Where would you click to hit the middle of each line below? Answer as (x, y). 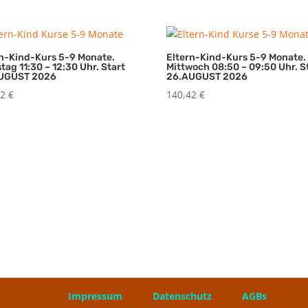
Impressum (96, 296)
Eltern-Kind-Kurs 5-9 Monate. (236, 57)
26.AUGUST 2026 (207, 76)
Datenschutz (183, 296)
